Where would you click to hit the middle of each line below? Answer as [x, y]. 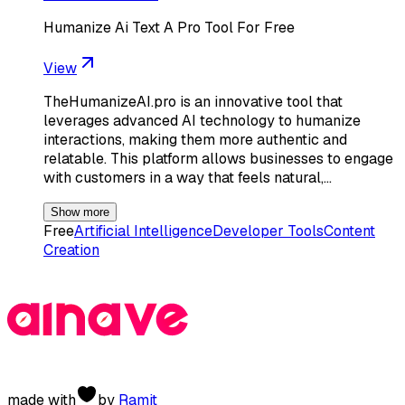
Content [349, 231]
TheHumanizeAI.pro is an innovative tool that [193, 101]
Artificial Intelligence [143, 231]
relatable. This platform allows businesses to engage [218, 158]
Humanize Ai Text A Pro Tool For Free [169, 27]
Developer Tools [268, 231]
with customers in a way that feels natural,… [188, 177]
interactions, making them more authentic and [195, 139]
